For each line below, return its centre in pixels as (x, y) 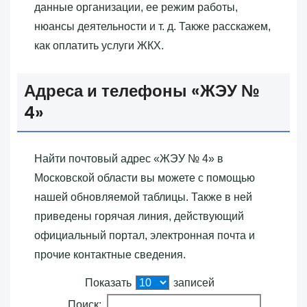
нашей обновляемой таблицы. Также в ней (143, 197)
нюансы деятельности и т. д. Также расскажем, (152, 26)
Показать (110, 282)
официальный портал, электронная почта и (145, 235)
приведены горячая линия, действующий (139, 216)
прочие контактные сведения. (110, 254)
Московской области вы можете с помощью (145, 177)
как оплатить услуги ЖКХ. (99, 45)
